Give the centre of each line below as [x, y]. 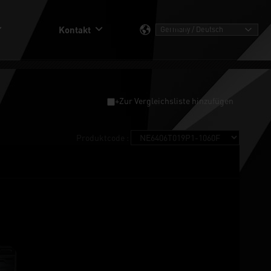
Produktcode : [103, 138]
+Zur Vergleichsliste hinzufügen [174, 101]
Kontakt [75, 30]
